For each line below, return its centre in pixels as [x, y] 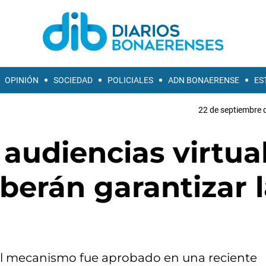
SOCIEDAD [73, 80]
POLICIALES [130, 80]
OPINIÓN [22, 80]
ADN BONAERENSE [204, 80]
